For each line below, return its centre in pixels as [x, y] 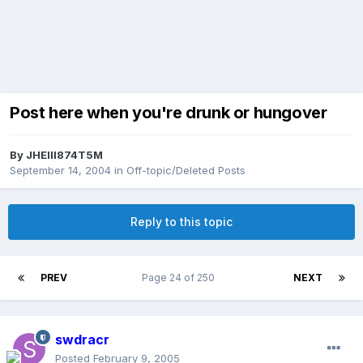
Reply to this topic [181, 222]
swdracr [82, 340]
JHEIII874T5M [64, 155]
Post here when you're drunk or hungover [169, 113]
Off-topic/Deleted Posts [186, 171]
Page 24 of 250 [180, 278]
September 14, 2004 [60, 171]
